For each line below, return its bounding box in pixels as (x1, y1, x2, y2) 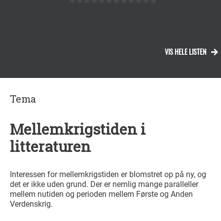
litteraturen (10, 136, 91, 156)
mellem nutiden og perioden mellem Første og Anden (10, 189, 193, 199)
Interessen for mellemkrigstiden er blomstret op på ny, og (10, 169, 206, 179)
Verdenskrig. (10, 199, 53, 209)
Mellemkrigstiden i (10, 118, 146, 139)
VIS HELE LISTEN (165, 46, 206, 57)
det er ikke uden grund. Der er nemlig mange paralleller (10, 179, 198, 189)
